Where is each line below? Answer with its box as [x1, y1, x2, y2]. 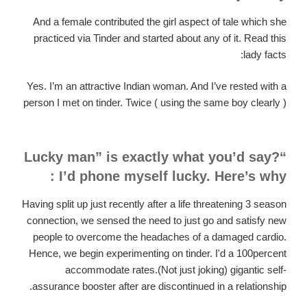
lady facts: [243, 48, 286, 60]
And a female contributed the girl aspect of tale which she [33, 15, 286, 27]
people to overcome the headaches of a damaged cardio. [33, 230, 286, 243]
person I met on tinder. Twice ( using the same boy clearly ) [23, 97, 286, 109]
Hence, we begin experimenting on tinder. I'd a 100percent [29, 247, 286, 259]
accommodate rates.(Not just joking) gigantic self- [65, 263, 286, 275]
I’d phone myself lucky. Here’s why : [59, 168, 286, 184]
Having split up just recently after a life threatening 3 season [22, 197, 286, 210]
